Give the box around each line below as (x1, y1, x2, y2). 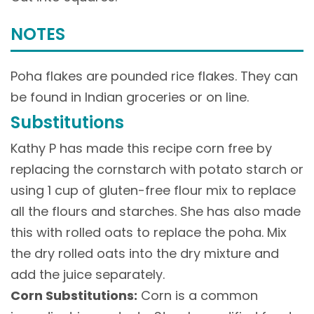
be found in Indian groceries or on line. (11, 88, 249, 107)
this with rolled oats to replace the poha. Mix (11, 223, 287, 241)
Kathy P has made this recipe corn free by (11, 139, 272, 157)
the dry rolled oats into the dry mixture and (11, 244, 279, 262)
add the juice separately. (11, 265, 165, 283)
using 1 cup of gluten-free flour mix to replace (11, 181, 296, 199)
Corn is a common (137, 286, 258, 304)
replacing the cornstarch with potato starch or (11, 160, 303, 178)
